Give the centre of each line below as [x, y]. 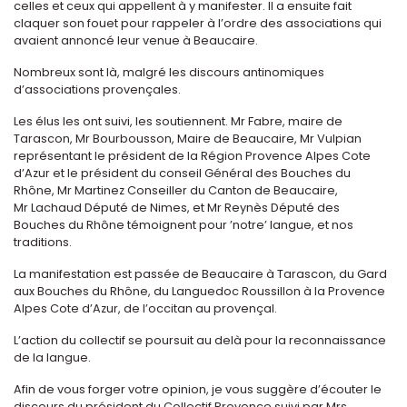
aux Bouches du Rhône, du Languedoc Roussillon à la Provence [199, 291]
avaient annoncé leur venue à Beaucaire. [136, 40]
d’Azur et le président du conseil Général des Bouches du [182, 173]
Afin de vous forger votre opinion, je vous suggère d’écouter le [198, 389]
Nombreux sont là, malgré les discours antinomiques [169, 72]
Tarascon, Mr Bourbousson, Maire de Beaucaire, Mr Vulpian [188, 138]
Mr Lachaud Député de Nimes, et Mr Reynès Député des [177, 207]
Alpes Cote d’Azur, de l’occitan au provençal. [145, 308]
